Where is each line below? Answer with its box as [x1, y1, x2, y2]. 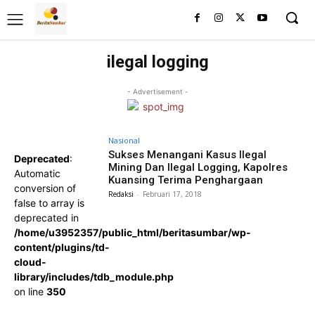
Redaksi [108, 189, 134, 199]
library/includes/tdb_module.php [14, 271, 174, 283]
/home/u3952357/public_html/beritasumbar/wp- [14, 226, 251, 238]
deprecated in [14, 212, 79, 224]
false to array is [14, 197, 84, 209]
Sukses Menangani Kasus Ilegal [108, 148, 267, 161]
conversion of [14, 182, 76, 194]
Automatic [14, 167, 60, 179]
